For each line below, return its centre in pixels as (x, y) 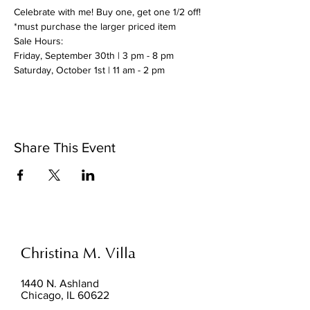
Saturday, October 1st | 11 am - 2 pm (89, 70)
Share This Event (65, 147)
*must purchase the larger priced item (95, 26)
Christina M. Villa (78, 253)
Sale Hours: (38, 40)
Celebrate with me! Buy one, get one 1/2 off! (107, 11)
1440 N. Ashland (60, 283)
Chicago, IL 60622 (65, 295)
